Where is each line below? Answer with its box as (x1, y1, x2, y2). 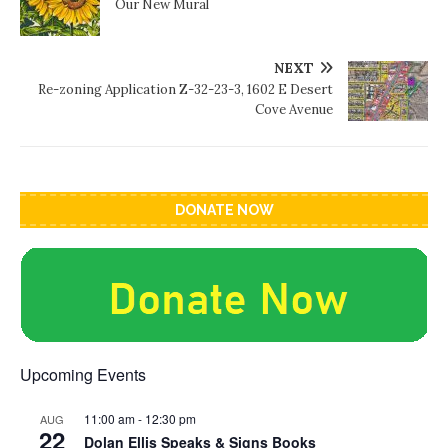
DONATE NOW (174, 202, 274, 219)
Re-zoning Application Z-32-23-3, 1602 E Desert (38, 81, 333, 99)
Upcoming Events (20, 363, 146, 387)
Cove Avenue (255, 101, 333, 119)
